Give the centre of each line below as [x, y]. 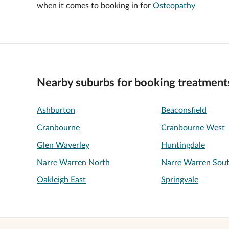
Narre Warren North [73, 163]
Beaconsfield [184, 110]
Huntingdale [183, 145]
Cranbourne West [193, 128]
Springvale [180, 180]
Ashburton [56, 110]
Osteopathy [174, 6]
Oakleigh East [61, 180]
